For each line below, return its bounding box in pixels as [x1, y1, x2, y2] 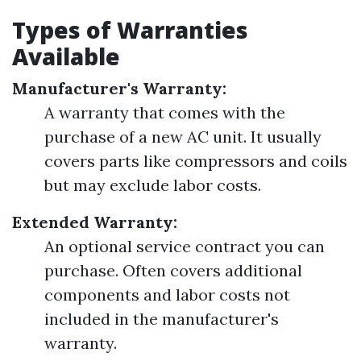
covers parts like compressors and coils [44, 151, 347, 171]
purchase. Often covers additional [44, 260, 302, 280]
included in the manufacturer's [44, 309, 279, 329]
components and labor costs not [44, 284, 290, 305]
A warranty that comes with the [44, 102, 285, 122]
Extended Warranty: [12, 212, 177, 232]
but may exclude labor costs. [44, 175, 261, 195]
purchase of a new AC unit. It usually [44, 127, 322, 147]
